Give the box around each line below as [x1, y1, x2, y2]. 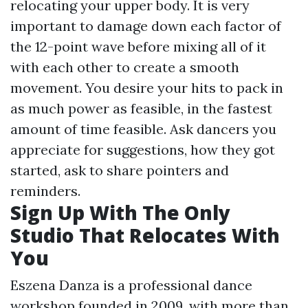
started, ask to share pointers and [10, 162, 229, 179]
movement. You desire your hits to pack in [10, 79, 283, 96]
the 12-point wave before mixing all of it [10, 38, 266, 55]
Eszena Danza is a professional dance [10, 276, 252, 294]
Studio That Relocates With [10, 222, 280, 248]
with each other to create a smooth [10, 58, 239, 76]
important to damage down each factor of [10, 17, 281, 34]
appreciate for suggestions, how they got [10, 141, 275, 158]
